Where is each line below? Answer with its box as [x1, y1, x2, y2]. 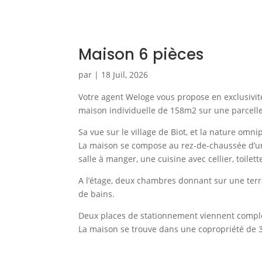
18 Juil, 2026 [101, 68, 149, 80]
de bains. [78, 188, 115, 199]
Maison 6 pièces [78, 43, 204, 65]
